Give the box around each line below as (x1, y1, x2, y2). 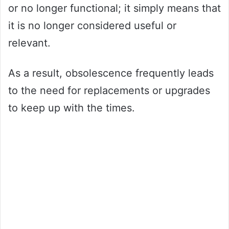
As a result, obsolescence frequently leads (8, 66, 214, 79)
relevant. (8, 36, 51, 49)
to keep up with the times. (8, 101, 135, 114)
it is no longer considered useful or (8, 19, 176, 32)
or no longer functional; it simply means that (8, 2, 221, 14)
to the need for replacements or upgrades (8, 84, 210, 97)
